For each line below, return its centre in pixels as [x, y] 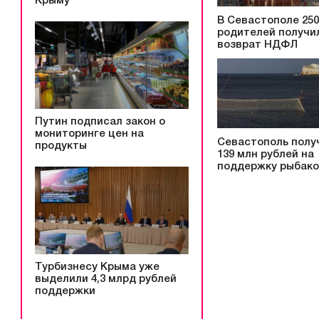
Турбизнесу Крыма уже [97, 267]
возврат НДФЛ [257, 45]
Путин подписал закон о [100, 122]
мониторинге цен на [89, 134]
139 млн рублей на [266, 155]
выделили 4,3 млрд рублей [106, 279]
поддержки [65, 291]
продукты [61, 146]
